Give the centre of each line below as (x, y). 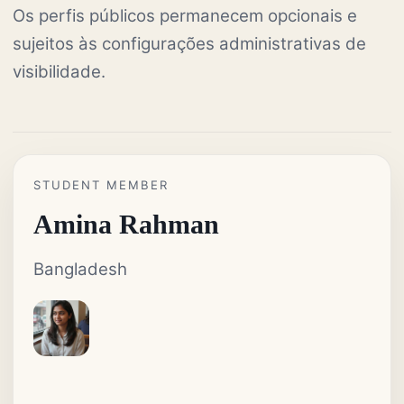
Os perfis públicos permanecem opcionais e (185, 15)
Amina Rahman (126, 224)
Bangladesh (80, 270)
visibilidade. (59, 71)
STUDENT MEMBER (101, 184)
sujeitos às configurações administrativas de (189, 43)
